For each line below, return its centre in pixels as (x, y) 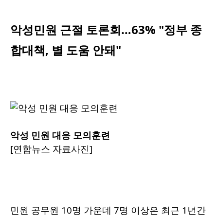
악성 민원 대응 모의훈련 (60, 135)
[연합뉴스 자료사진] (51, 149)
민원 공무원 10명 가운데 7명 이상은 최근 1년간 (108, 210)
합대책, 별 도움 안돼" (66, 50)
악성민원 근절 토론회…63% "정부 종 (106, 30)
